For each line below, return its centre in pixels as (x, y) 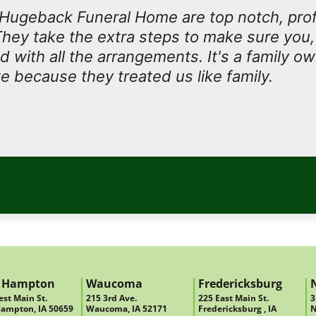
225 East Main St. (233, 298)
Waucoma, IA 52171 (126, 308)
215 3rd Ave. (111, 298)
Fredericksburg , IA (237, 308)
